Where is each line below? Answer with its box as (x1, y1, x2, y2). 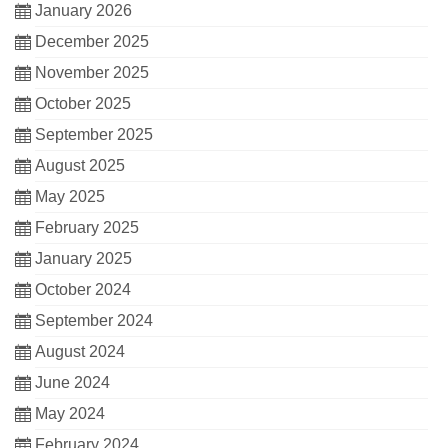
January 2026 (35, 2, 132, 20)
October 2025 (35, 95, 131, 113)
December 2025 (35, 33, 149, 51)
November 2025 (35, 64, 149, 82)
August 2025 (35, 157, 125, 175)
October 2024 (35, 281, 131, 299)
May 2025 (35, 188, 105, 206)
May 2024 (35, 405, 105, 423)
